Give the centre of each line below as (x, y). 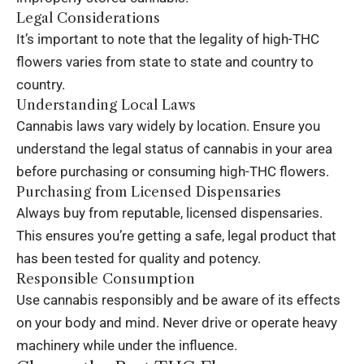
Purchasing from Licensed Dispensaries (149, 191)
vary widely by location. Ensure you (212, 126)
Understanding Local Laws (106, 104)
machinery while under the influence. (127, 345)
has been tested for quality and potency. (139, 258)
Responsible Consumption (106, 278)
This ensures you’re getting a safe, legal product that (176, 235)
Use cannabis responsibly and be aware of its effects (178, 299)
